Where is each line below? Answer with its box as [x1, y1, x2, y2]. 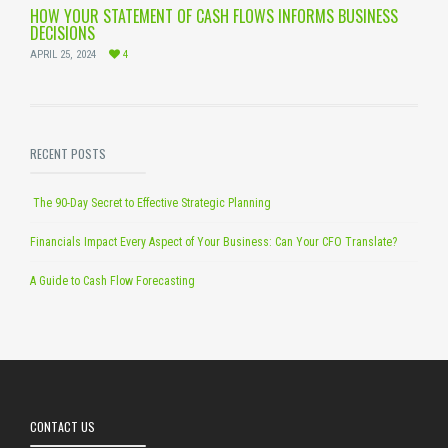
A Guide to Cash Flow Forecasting [30, 274, 195, 289]
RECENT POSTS [30, 145, 106, 163]
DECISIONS [30, 20, 95, 45]
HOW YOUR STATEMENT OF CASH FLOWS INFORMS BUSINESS [30, 3, 398, 28]
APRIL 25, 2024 [30, 48, 96, 62]
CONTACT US [30, 418, 95, 436]
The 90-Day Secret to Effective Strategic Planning [30, 196, 271, 211]
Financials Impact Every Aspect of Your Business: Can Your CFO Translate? [30, 235, 403, 250]
